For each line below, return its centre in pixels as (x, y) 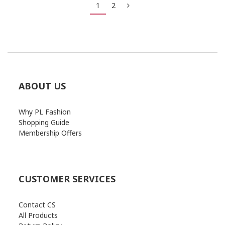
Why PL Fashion (45, 112)
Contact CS (37, 205)
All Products (38, 215)
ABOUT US (42, 86)
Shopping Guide (44, 122)
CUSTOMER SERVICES (67, 179)
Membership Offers (50, 133)
